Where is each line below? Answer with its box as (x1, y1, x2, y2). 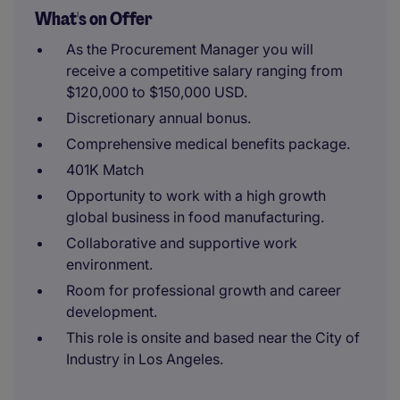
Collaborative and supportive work (66, 234, 297, 252)
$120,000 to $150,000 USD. (66, 83, 247, 101)
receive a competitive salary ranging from (66, 62, 343, 79)
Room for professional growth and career (66, 281, 341, 299)
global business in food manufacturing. (66, 208, 324, 226)
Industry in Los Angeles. (66, 350, 223, 368)
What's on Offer (35, 7, 153, 30)
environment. (66, 255, 153, 273)
